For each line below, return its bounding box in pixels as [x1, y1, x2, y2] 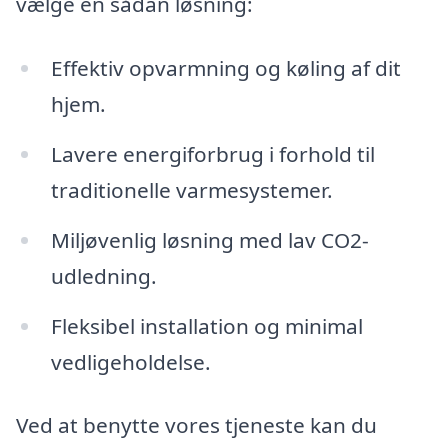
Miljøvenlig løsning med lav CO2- [50, 225, 369, 254]
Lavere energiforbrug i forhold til [50, 139, 375, 168]
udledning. [50, 261, 157, 290]
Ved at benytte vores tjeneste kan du [16, 411, 377, 440]
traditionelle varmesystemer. [50, 175, 333, 204]
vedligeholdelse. [50, 347, 211, 376]
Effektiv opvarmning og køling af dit [50, 54, 401, 83]
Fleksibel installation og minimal [50, 311, 363, 340]
